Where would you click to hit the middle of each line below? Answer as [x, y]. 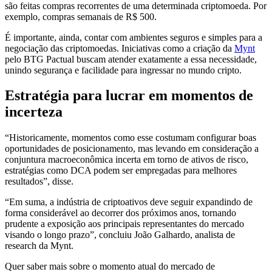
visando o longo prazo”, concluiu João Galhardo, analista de [120, 235]
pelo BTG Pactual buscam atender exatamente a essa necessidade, [131, 59]
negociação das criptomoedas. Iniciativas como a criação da [120, 48]
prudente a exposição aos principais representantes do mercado [124, 224]
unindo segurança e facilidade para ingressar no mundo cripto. [123, 70]
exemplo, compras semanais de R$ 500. [81, 16]
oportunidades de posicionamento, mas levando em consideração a [132, 149]
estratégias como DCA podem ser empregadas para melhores [121, 171]
